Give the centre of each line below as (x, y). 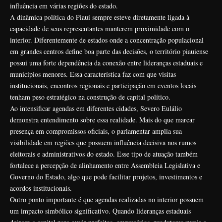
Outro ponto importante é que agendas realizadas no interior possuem (107, 199)
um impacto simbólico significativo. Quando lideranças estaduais (100, 211)
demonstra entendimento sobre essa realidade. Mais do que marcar (102, 119)
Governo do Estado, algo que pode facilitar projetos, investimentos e (106, 176)
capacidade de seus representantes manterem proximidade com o (100, 28)
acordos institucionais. (41, 188)
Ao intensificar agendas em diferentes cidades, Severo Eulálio (96, 108)
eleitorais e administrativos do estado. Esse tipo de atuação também (104, 154)
